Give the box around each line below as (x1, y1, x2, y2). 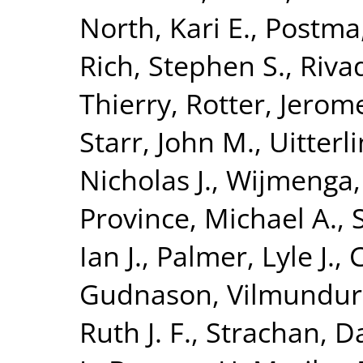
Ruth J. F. (79, 312, 191, 351)
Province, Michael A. (79, 198, 337, 237)
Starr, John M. (79, 122, 254, 160)
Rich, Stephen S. (79, 45, 285, 84)
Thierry (79, 83, 171, 122)
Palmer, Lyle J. (156, 236, 335, 275)
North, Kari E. (79, 7, 250, 46)
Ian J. (79, 236, 142, 275)
